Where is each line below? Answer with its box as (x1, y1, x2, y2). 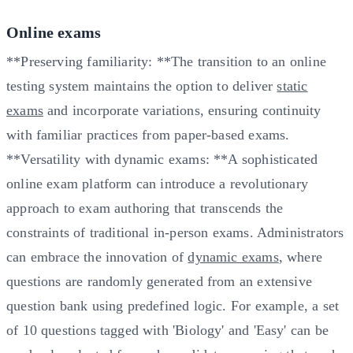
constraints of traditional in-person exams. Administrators (6, 224, 344, 240)
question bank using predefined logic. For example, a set (6, 297, 340, 314)
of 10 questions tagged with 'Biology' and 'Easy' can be (6, 321, 329, 338)
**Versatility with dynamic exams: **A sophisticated (6, 150, 318, 167)
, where (278, 248, 323, 265)
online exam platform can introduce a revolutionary (6, 175, 308, 191)
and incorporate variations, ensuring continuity (43, 102, 321, 118)
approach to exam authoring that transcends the (6, 199, 284, 216)
